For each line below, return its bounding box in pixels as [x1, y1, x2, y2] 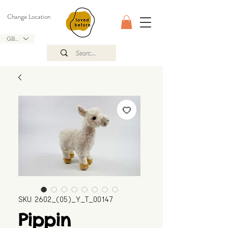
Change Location [7, 12, 50, 21]
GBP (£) [7, 34, 27, 43]
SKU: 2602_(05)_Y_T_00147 [18, 195, 113, 205]
